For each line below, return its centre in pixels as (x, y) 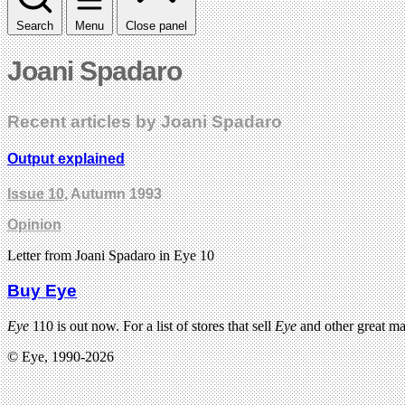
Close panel (156, 25)
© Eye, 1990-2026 (61, 356)
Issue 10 (36, 194)
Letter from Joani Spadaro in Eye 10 (111, 256)
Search (35, 25)
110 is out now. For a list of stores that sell (152, 325)
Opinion (34, 225)
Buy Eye (42, 291)
